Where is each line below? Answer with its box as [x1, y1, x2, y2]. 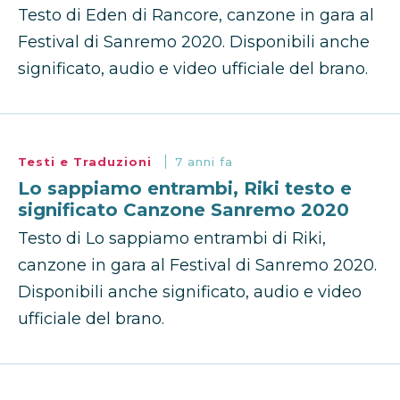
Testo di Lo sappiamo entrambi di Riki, [18, 229, 326, 249]
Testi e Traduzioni [18, 154, 156, 170]
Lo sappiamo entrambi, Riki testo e [18, 178, 352, 200]
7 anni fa [175, 154, 233, 170]
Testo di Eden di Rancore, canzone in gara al [18, 5, 374, 26]
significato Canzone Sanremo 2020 [18, 199, 349, 221]
